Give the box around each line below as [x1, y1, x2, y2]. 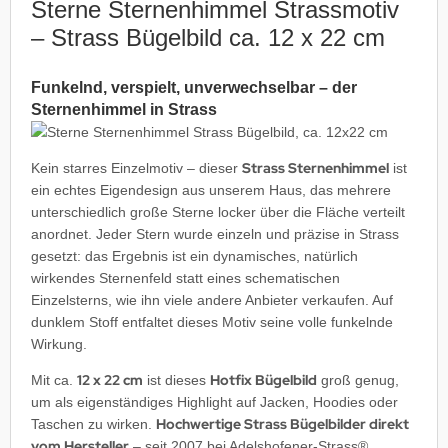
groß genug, [317, 371, 399, 388]
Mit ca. [31, 371, 77, 388]
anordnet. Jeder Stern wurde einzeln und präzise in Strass [31, 225, 399, 242]
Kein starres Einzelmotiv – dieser [31, 159, 242, 176]
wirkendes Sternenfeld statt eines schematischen [31, 269, 340, 286]
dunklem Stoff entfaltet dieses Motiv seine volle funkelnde [31, 313, 393, 330]
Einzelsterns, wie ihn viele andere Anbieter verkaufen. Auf [31, 291, 393, 308]
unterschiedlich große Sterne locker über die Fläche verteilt [31, 203, 405, 220]
